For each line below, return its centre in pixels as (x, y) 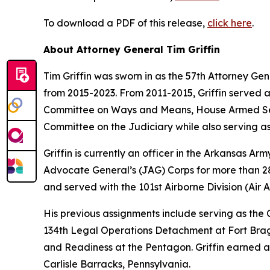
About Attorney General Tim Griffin (132, 49)
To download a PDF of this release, (125, 23)
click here (230, 23)
